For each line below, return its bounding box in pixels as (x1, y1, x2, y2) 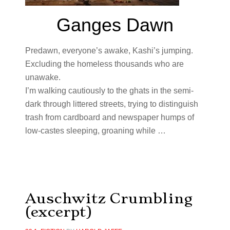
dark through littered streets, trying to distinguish (25, 100, 198, 108)
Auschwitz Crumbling (25, 190, 193, 207)
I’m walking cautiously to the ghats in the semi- (25, 86, 194, 95)
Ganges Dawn (56, 14, 174, 35)
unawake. (25, 73, 61, 82)
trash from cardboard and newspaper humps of (25, 113, 194, 122)
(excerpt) (25, 203, 92, 220)
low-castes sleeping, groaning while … (25, 126, 166, 135)
